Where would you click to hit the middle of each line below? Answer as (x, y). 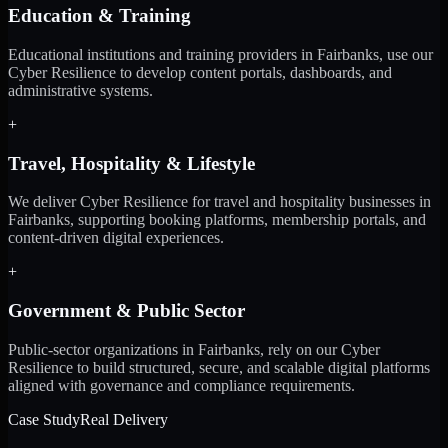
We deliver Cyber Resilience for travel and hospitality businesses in (219, 202)
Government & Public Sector (126, 311)
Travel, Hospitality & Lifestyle (131, 163)
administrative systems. (80, 90)
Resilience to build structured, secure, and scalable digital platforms (219, 367)
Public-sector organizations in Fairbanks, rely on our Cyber (194, 349)
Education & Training (99, 16)
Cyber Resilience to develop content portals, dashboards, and (200, 72)
